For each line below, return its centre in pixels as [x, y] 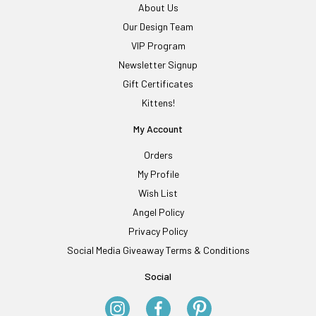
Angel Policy [158, 212]
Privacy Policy [158, 231]
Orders [158, 155]
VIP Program [158, 45]
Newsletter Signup [158, 65]
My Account [158, 129]
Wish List [158, 193]
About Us [158, 7]
